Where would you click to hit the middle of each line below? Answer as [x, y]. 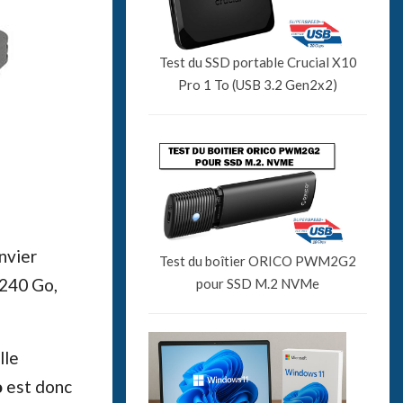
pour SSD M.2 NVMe [258, 283]
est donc [37, 386]
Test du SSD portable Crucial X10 [258, 62]
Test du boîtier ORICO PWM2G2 [258, 260]
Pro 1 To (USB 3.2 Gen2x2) [258, 84]
